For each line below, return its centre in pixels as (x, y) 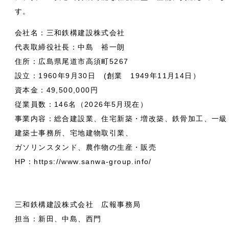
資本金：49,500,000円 (56, 90)
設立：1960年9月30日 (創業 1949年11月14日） (108, 76)
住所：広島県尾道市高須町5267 (72, 62)
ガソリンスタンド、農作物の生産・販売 (86, 147)
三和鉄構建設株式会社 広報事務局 (78, 205)
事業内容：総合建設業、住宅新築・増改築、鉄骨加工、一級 (121, 119)
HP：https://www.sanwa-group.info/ (83, 162)
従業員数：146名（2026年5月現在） (81, 105)
